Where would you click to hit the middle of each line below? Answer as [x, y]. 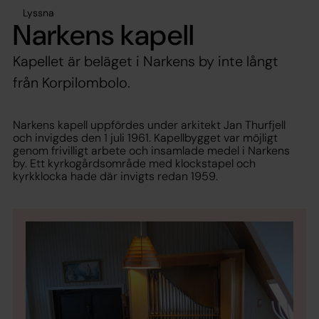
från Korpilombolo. [72, 82]
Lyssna [38, 12]
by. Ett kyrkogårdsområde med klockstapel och [134, 163]
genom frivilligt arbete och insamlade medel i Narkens [151, 150]
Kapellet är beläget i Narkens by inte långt [146, 61]
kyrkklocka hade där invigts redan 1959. [115, 176]
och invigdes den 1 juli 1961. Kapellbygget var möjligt [145, 137]
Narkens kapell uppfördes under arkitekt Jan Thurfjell [149, 125]
